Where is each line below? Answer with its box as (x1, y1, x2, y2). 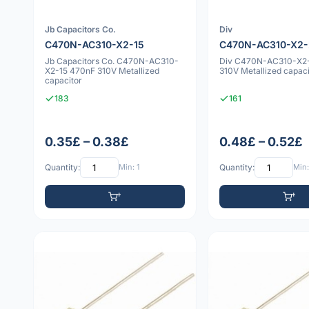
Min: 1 (119, 162, 139, 172)
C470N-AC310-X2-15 (45, 39, 145, 51)
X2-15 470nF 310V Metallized (45, 66, 159, 77)
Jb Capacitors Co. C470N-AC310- (45, 56, 179, 67)
